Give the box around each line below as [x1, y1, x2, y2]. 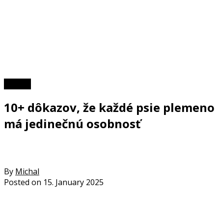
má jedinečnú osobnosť [4, 115, 140, 132]
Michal [15, 165, 39, 177]
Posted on [4, 176, 41, 188]
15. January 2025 [43, 176, 104, 188]
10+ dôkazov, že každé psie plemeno [4, 99, 215, 115]
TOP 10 [4, 78, 31, 89]
